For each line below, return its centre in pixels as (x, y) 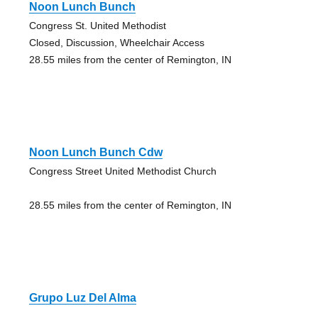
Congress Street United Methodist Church (122, 171)
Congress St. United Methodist (97, 26)
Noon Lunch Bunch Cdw (95, 153)
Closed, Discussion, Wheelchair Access (116, 43)
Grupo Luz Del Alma (82, 298)
